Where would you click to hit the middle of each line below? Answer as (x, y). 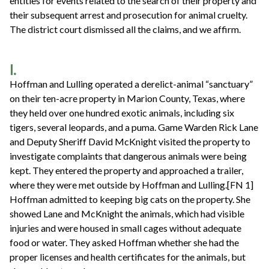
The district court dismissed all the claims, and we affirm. (125, 29)
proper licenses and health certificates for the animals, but (128, 256)
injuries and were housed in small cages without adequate (125, 228)
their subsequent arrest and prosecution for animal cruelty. (128, 15)
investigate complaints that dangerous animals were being (128, 156)
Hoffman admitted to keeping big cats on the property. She (130, 199)
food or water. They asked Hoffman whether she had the (124, 242)
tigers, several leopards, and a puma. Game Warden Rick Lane (134, 127)
